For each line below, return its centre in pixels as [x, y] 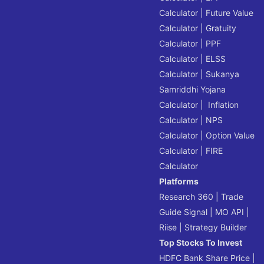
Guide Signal [184, 212]
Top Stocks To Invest [201, 242]
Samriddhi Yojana [193, 89]
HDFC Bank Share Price [205, 258]
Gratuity [221, 28]
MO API [230, 212]
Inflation [222, 104]
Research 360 [187, 196]
